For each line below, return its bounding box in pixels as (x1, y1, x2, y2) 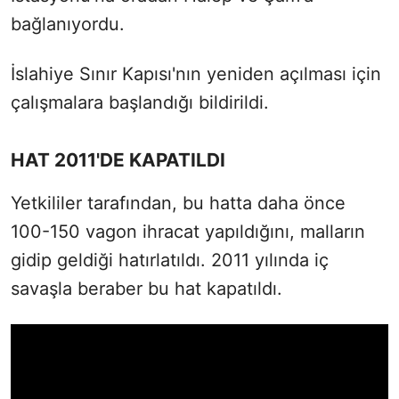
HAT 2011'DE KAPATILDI (11, 148, 225, 171)
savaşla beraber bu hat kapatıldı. (11, 277, 282, 299)
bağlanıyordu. (11, 12, 125, 35)
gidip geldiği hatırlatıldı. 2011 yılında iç (11, 248, 329, 271)
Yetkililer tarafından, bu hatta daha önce (11, 191, 346, 214)
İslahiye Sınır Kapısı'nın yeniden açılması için (11, 62, 381, 85)
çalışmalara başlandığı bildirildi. (11, 91, 269, 113)
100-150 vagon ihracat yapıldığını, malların (11, 220, 365, 242)
